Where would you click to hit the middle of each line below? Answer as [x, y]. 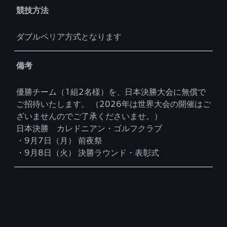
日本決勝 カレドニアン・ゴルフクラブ [89, 128]
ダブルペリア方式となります [69, 36]
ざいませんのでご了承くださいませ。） [89, 116]
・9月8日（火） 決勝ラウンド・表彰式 [88, 153]
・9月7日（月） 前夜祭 [59, 140]
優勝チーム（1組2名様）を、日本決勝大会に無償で [111, 92]
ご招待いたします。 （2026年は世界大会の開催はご [113, 104]
